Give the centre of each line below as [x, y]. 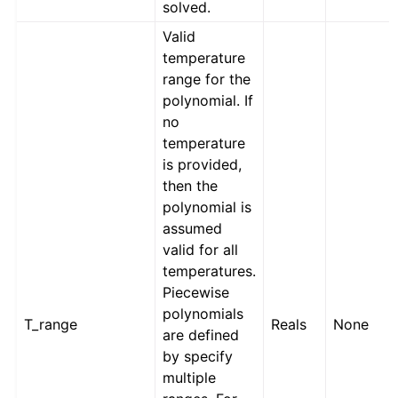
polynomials [203, 314]
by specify [198, 357]
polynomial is [207, 207]
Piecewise [196, 293]
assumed [193, 229]
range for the [207, 80]
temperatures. [210, 271]
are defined [201, 335]
